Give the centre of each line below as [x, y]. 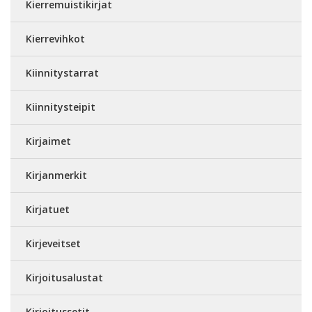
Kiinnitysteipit [61, 107]
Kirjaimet [48, 141]
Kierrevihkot [55, 39]
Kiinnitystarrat [62, 73]
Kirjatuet [48, 209]
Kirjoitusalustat [64, 278]
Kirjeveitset [53, 243]
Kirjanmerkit [56, 175]
